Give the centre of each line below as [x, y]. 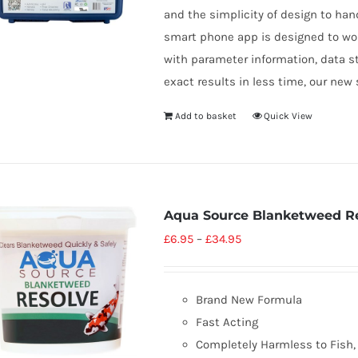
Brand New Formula [249, 300]
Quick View [288, 116]
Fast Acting [227, 322]
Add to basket [205, 116]
